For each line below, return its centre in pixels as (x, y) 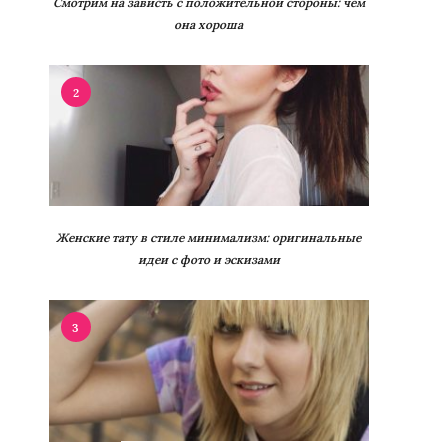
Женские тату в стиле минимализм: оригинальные (209, 238)
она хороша (209, 25)
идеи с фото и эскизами (208, 260)
